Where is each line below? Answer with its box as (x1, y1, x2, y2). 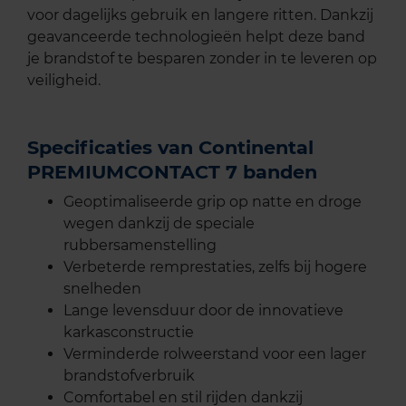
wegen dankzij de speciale (63, 214, 255, 232)
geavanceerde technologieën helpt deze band (27, 27, 365, 45)
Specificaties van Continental (27, 135, 314, 159)
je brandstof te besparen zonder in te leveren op (27, 49, 377, 67)
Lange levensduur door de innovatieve (63, 301, 343, 319)
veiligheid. (27, 71, 101, 89)
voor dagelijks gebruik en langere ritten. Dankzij (27, 5, 373, 24)
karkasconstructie (63, 323, 194, 341)
